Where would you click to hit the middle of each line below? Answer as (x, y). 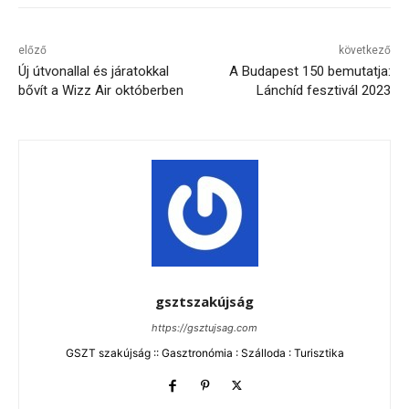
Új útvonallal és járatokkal (94, 71)
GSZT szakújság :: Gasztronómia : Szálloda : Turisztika (204, 352)
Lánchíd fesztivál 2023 (323, 90)
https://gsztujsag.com (204, 327)
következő (364, 50)
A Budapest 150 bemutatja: (309, 71)
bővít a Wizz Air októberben (101, 90)
